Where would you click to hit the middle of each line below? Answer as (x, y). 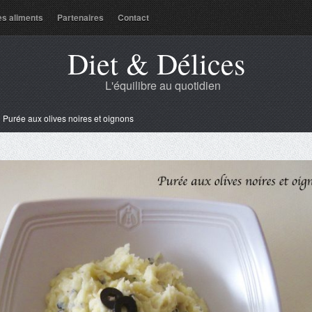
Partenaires (80, 17)
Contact (133, 17)
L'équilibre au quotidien (163, 85)
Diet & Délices (156, 63)
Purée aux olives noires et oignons (68, 118)
